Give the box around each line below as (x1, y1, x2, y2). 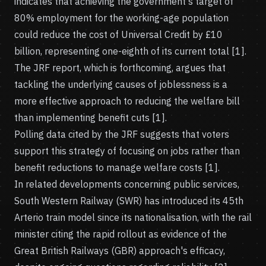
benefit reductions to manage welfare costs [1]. (14, 161, 220, 173)
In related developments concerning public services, (14, 178, 239, 190)
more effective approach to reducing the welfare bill (14, 95, 240, 107)
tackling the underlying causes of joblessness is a (14, 78, 227, 90)
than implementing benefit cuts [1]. (14, 112, 167, 123)
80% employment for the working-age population (14, 12, 229, 24)
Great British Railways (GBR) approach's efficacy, (14, 245, 225, 256)
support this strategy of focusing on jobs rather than (14, 145, 240, 157)
